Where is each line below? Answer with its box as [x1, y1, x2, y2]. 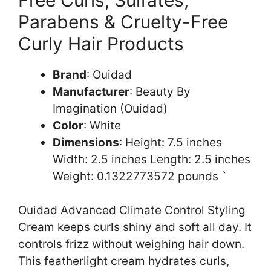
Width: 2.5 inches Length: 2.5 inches [53, 152, 250, 166]
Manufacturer [53, 84, 129, 99]
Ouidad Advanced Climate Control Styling [18, 203, 246, 218]
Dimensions [53, 135, 119, 149]
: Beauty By [129, 84, 191, 99]
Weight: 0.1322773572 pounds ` [53, 169, 227, 183]
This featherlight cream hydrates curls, [18, 254, 229, 269]
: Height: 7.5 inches [119, 135, 222, 149]
